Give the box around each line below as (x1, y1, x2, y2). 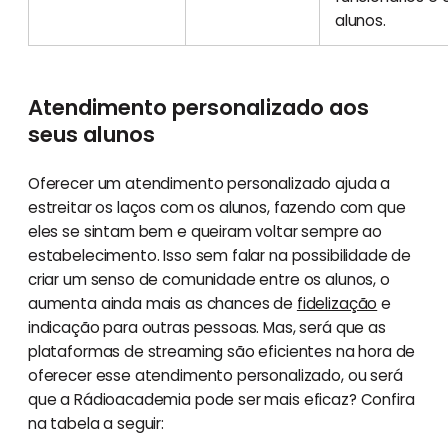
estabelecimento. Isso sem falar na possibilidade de (27, 244, 412, 266)
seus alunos (27, 119, 155, 149)
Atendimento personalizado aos (27, 92, 369, 122)
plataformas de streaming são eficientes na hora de (27, 340, 416, 362)
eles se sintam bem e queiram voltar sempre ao (27, 220, 383, 242)
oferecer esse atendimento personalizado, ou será (27, 364, 403, 386)
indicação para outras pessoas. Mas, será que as (27, 316, 386, 338)
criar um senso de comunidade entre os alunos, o (27, 268, 390, 290)
